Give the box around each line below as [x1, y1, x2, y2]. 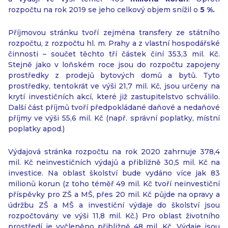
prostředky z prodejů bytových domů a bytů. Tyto [8, 71, 220, 80]
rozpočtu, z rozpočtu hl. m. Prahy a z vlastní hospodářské [8, 39, 220, 48]
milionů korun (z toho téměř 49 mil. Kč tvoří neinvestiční [8, 179, 220, 188]
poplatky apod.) [8, 124, 65, 133]
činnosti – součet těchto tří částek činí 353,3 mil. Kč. [8, 49, 220, 59]
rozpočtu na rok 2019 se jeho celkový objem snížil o [8, 5, 200, 14]
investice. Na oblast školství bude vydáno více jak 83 [8, 168, 220, 178]
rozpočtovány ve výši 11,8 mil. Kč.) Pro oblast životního [8, 211, 220, 220]
